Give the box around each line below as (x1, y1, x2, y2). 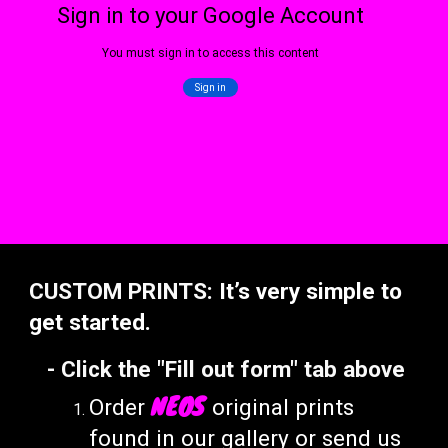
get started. (29, 309, 152, 336)
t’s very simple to (226, 278, 403, 305)
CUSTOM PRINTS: (29, 278, 220, 305)
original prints (212, 394, 355, 421)
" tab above (290, 356, 406, 383)
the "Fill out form (118, 356, 291, 383)
